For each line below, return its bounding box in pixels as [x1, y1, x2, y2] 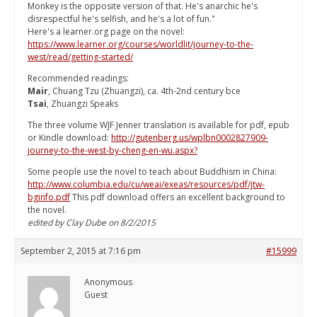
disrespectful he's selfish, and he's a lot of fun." [28, 13, 215, 25]
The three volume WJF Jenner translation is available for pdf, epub [28, 119, 289, 132]
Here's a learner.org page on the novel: [28, 25, 185, 38]
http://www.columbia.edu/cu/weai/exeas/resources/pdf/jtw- [28, 178, 265, 191]
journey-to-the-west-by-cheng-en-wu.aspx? [28, 144, 197, 157]
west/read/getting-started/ [28, 51, 133, 64]
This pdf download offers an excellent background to [70, 191, 285, 204]
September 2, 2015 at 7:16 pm [21, 245, 141, 258]
